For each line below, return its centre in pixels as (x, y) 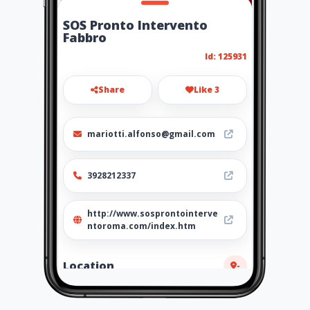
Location (89, 265)
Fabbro (85, 37)
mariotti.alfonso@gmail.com (151, 134)
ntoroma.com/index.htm (142, 226)
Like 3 (207, 90)
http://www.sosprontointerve (153, 213)
